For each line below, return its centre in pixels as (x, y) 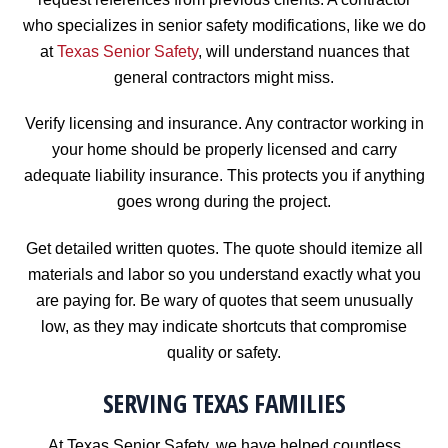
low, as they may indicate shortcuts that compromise (224, 327)
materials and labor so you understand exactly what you (224, 275)
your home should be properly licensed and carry (224, 150)
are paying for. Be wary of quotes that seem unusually (224, 301)
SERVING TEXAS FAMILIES (224, 403)
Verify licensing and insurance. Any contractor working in (224, 124)
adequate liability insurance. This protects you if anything (224, 176)
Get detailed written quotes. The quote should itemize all (224, 249)
